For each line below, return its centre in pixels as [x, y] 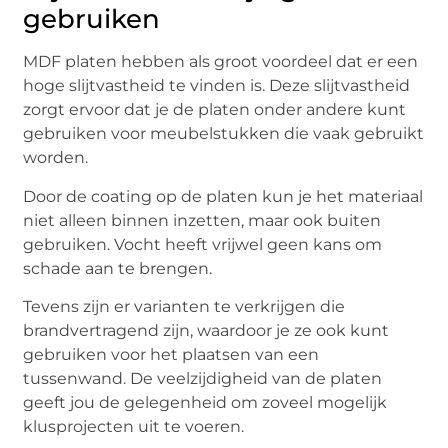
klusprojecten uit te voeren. [134, 427]
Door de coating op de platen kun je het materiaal [223, 196]
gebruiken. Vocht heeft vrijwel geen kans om [203, 244]
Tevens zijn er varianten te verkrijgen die [184, 307]
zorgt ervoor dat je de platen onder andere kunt [215, 110]
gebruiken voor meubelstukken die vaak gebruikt [224, 134]
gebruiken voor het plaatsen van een [171, 355]
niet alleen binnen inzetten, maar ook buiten [202, 220]
